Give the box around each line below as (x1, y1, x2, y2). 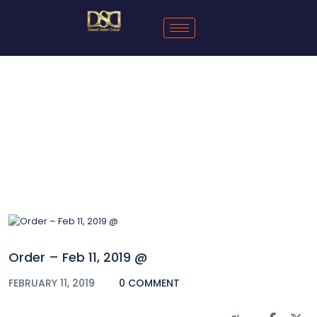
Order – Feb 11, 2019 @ (8, 248, 147, 266)
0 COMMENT (119, 275, 180, 290)
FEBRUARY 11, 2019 (8, 275, 98, 290)
